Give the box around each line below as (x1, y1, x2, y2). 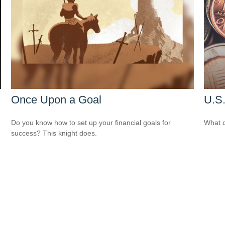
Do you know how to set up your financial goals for (11, 118, 171, 127)
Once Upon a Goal (11, 93, 102, 106)
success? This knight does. (11, 129, 97, 137)
